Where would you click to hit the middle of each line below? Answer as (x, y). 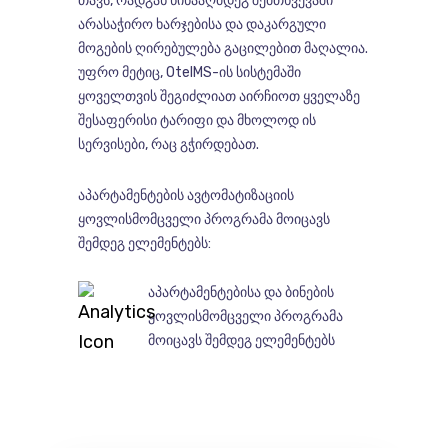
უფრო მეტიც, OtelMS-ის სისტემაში (189, 73)
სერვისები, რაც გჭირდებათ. (168, 145)
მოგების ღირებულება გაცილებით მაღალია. (222, 49)
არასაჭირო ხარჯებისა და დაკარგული (201, 25)
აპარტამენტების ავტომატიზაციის (185, 196)
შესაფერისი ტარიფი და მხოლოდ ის (196, 121)
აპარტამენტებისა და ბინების (240, 293)
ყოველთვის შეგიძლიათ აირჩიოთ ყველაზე (218, 97)
